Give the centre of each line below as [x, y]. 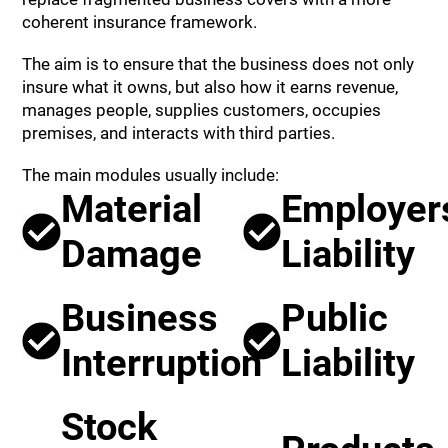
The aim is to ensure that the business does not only [218, 63]
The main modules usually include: [151, 174]
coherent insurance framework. [140, 21]
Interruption [161, 362]
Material [131, 208]
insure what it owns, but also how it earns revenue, [210, 86]
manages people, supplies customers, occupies [202, 109]
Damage [131, 253]
